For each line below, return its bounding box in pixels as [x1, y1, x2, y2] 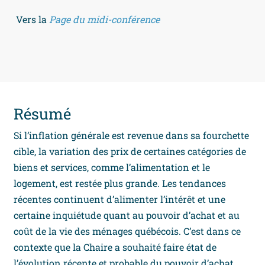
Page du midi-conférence [49, 13, 160, 26]
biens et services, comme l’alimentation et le [14, 161, 211, 174]
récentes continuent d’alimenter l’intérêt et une [14, 193, 226, 206]
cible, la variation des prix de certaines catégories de [14, 145, 247, 158]
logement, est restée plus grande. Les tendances [14, 177, 227, 190]
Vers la [14, 13, 50, 26]
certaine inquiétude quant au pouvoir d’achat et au [14, 209, 240, 222]
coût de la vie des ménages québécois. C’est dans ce [14, 225, 241, 238]
